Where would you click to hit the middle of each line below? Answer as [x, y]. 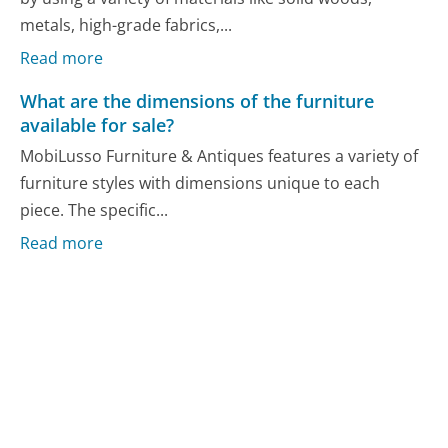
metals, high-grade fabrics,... [126, 25]
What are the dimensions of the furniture [197, 100]
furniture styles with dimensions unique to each [200, 183]
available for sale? [97, 124]
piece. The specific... [94, 210]
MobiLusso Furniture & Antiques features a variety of [219, 156]
